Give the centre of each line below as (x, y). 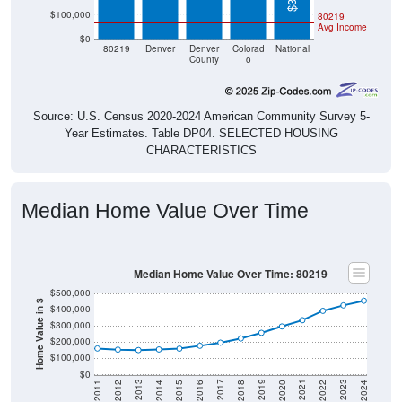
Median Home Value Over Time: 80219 (231, 274)
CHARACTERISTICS (201, 151)
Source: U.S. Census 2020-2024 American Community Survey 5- (201, 117)
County (204, 59)
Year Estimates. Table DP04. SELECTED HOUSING (201, 134)
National (292, 48)
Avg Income (342, 27)
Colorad (248, 48)
